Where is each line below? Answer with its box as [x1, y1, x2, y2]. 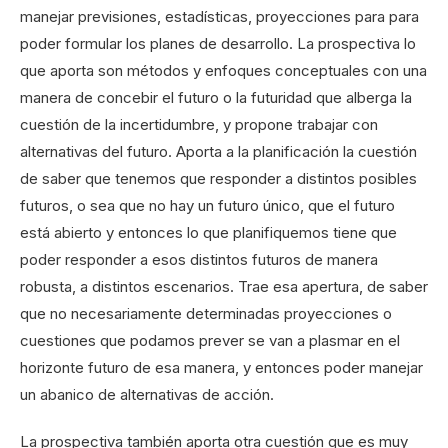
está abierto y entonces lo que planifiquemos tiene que [20, 223, 397, 243]
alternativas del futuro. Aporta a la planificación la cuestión [20, 142, 417, 162]
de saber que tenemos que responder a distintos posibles [20, 169, 417, 189]
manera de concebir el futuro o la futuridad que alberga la [20, 88, 412, 108]
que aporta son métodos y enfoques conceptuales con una [20, 61, 427, 81]
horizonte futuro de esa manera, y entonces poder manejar [20, 358, 423, 378]
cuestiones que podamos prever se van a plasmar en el [20, 331, 400, 351]
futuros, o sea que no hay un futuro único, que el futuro [20, 196, 395, 216]
